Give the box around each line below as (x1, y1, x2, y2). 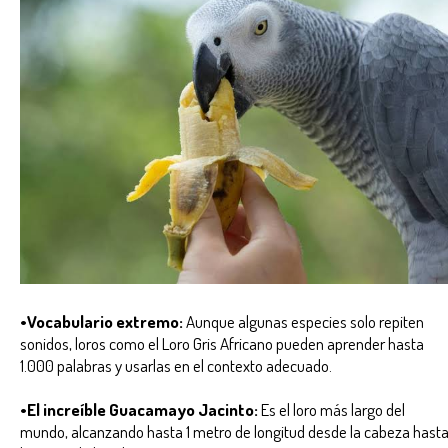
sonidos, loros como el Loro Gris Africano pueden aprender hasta (20, 331, 424, 354)
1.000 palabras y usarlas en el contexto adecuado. (20, 353, 335, 376)
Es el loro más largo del (258, 397, 405, 420)
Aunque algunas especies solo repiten (183, 309, 424, 332)
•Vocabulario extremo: (20, 309, 183, 332)
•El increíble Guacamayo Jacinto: (20, 397, 258, 420)
